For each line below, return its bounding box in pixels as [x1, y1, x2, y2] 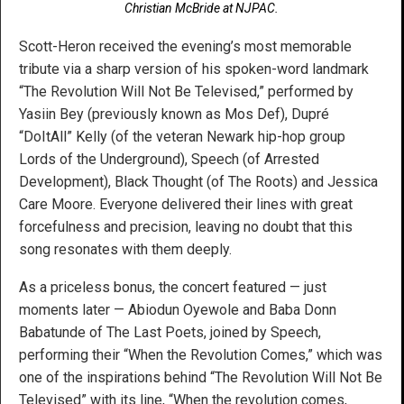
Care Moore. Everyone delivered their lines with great [19, 195, 353, 213]
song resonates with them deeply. [19, 240, 232, 258]
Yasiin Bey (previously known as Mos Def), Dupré [19, 105, 329, 123]
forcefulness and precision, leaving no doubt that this [19, 217, 353, 235]
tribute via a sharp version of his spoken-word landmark [19, 60, 369, 78]
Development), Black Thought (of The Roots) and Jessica [19, 172, 378, 190]
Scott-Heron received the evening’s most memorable [19, 37, 352, 55]
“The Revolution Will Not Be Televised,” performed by [19, 82, 353, 100]
